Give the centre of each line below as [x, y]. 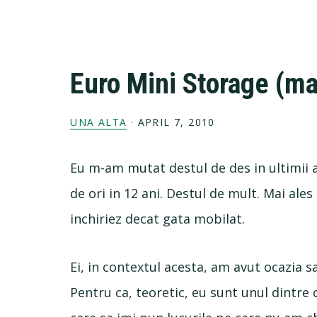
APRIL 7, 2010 [176, 122]
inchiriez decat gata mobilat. [158, 219]
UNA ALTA [99, 122]
